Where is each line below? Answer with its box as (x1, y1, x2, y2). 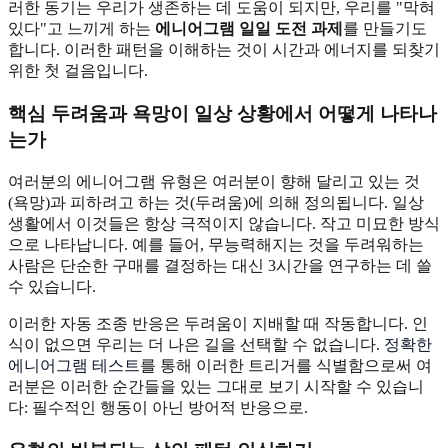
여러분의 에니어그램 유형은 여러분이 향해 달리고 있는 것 (8, 172, 420, 190)
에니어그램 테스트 (8, 356, 140, 374)
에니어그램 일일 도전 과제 (155, 20, 343, 38)
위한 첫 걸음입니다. (8, 62, 148, 80)
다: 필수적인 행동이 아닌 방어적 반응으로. (8, 398, 308, 416)
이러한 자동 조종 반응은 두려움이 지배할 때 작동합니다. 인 (8, 314, 428, 332)
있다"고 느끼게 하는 (8, 20, 155, 38)
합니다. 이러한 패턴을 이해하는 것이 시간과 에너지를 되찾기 (8, 41, 440, 59)
